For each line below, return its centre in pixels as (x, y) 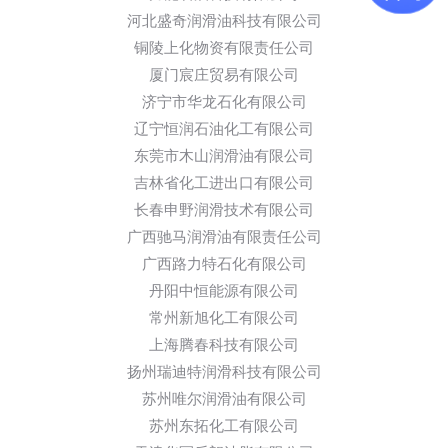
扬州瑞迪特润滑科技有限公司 (224, 372)
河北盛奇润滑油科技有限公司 (224, 21)
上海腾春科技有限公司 (224, 345)
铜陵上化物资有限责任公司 (224, 48)
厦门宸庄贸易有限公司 (224, 75)
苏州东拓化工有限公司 (224, 426)
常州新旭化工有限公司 (224, 318)
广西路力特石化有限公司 (224, 264)
